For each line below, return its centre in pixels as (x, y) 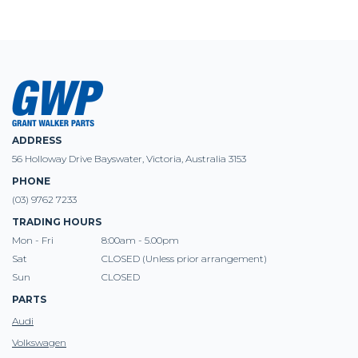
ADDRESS (37, 141)
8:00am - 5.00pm (140, 241)
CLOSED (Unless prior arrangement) (184, 259)
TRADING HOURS (57, 222)
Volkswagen (39, 343)
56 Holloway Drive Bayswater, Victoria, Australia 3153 (129, 159)
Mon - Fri (33, 241)
